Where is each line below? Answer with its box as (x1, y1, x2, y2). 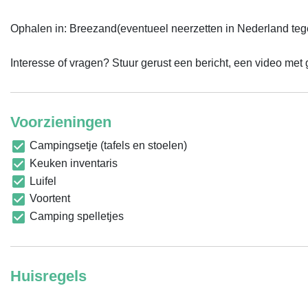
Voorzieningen (10, 113, 111, 131)
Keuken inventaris (27, 157, 118, 169)
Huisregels (10, 267, 87, 285)
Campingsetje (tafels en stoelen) (27, 140, 187, 151)
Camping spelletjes (27, 210, 124, 223)
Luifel (27, 175, 56, 187)
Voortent (27, 192, 70, 205)
